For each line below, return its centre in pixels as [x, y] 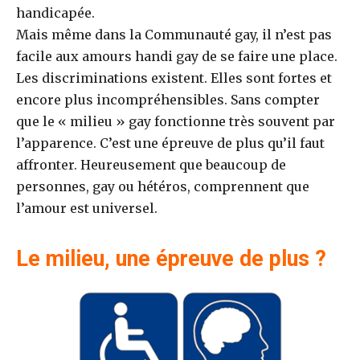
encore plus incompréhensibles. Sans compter [168, 100]
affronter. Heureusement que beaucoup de [151, 165]
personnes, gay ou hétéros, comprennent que [163, 186]
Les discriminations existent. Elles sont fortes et [174, 78]
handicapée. [55, 13]
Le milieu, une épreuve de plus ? [171, 259]
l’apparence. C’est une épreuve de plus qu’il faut [170, 143]
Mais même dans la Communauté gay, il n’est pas [174, 35]
